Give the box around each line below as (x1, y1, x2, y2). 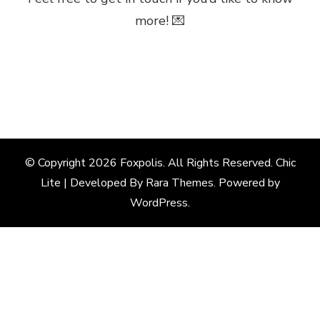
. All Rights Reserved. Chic (162, 155, 296, 171)
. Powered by (213, 175, 280, 191)
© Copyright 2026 (24, 155, 120, 171)
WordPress (130, 195, 188, 211)
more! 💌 (135, 12, 185, 29)
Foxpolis (119, 155, 163, 171)
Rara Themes (145, 175, 214, 191)
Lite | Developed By (40, 175, 146, 191)
